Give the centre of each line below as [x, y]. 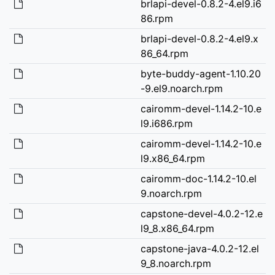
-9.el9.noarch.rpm [181, 88]
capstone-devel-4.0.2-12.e [201, 213]
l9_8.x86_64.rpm [177, 228]
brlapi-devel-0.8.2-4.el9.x [199, 38]
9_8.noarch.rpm [176, 263]
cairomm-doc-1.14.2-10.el [198, 178]
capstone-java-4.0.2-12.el [199, 248]
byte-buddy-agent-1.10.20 [200, 73]
